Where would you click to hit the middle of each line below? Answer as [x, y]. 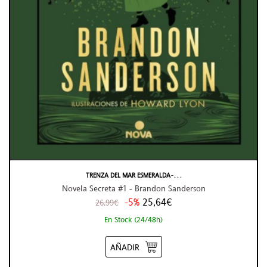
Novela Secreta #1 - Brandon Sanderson [133, 188]
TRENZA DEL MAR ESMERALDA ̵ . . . [133, 175]
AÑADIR [125, 248]
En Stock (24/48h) [133, 220]
